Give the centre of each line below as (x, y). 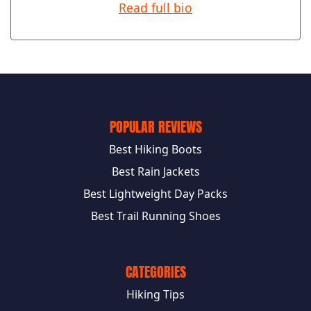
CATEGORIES (155, 272)
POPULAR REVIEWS (155, 127)
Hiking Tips (155, 295)
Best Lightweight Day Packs (155, 194)
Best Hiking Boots (155, 150)
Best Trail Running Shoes (155, 216)
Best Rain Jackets (155, 172)
